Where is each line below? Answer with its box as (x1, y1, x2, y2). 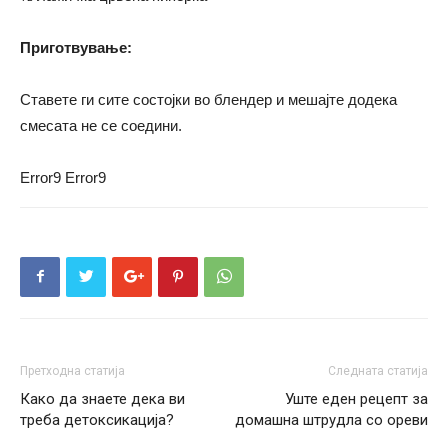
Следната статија (328, 363, 428, 378)
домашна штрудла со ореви (235, 410, 428, 429)
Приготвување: (20, 38, 132, 56)
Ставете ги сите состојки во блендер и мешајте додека (20, 90, 397, 108)
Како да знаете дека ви (20, 389, 185, 408)
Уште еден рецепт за (285, 389, 428, 408)
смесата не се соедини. (20, 116, 182, 134)
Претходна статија (20, 363, 125, 378)
